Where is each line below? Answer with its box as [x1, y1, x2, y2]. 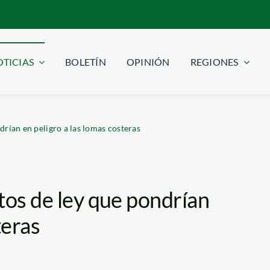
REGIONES [190, 56, 239, 68]
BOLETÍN [65, 56, 106, 68]
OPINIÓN [126, 56, 170, 68]
